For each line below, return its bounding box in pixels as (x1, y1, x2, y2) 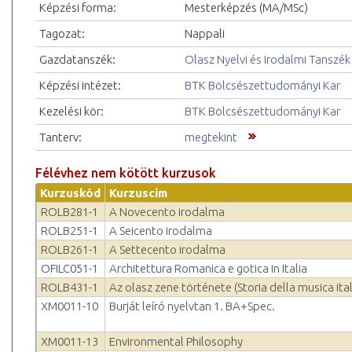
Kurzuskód (40, 186, 101, 200)
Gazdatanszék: (39, 53, 115, 67)
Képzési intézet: (39, 79, 121, 93)
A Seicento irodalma (109, 224, 212, 238)
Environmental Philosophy (109, 335, 243, 349)
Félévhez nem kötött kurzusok (35, 166, 216, 181)
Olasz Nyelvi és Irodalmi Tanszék (185, 53, 350, 67)
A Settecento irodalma (109, 243, 225, 257)
